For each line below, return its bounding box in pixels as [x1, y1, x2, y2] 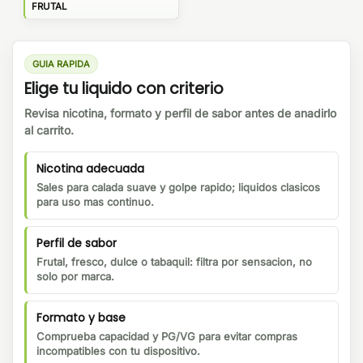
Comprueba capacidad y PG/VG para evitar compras [36, 330, 297, 344]
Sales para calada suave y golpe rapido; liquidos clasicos [36, 181, 320, 194]
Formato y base [36, 310, 126, 327]
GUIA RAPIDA [32, 58, 90, 70]
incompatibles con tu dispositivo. [36, 344, 200, 358]
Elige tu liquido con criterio [24, 78, 224, 100]
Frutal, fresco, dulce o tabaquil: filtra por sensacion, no [36, 255, 312, 269]
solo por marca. [36, 270, 114, 284]
